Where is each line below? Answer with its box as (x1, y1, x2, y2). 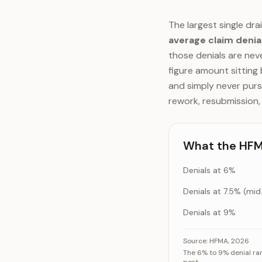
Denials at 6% (183, 165, 236, 175)
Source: (183, 236, 208, 246)
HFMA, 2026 (209, 236, 249, 246)
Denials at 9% (183, 207, 236, 218)
